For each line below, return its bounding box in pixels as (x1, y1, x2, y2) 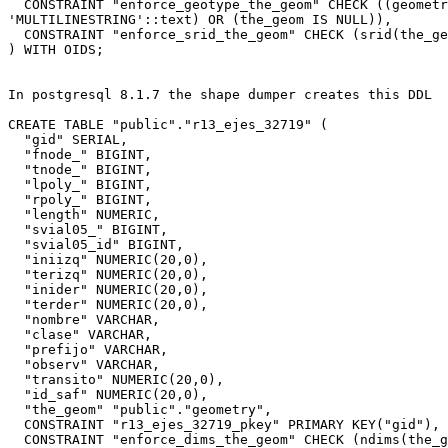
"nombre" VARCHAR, (8, 312, 24, 328)
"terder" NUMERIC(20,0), (8, 297, 24, 313)
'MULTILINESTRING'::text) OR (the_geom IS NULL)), (8, 12, 392, 28)
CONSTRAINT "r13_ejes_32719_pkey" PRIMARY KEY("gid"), (8, 417, 24, 433)
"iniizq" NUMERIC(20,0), (8, 252, 24, 268)
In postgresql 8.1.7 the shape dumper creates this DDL (8, 87, 432, 103)
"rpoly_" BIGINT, (8, 192, 24, 208)
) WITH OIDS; (8, 42, 104, 58)
